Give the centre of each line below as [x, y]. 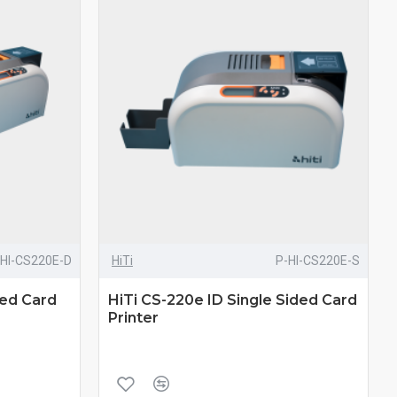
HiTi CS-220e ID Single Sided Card [232, 300]
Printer [133, 317]
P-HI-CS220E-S [317, 260]
